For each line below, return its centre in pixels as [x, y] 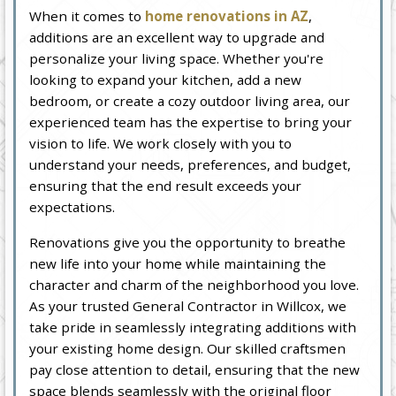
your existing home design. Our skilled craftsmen [188, 348]
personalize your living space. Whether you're [177, 58]
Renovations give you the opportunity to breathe [188, 242]
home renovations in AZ [227, 15]
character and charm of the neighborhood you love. [194, 284]
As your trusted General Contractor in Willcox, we [188, 305]
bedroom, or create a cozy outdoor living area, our [190, 100]
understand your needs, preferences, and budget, [190, 164]
